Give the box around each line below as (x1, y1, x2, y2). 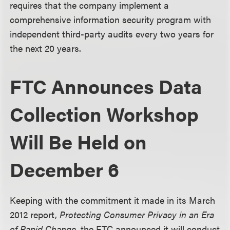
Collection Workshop (10, 100, 199, 127)
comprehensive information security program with (10, 13, 212, 26)
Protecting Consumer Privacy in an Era (60, 208, 215, 221)
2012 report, (10, 208, 60, 221)
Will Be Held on (10, 127, 147, 155)
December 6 (10, 155, 120, 183)
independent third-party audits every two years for (10, 27, 214, 40)
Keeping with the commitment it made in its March (10, 194, 216, 206)
